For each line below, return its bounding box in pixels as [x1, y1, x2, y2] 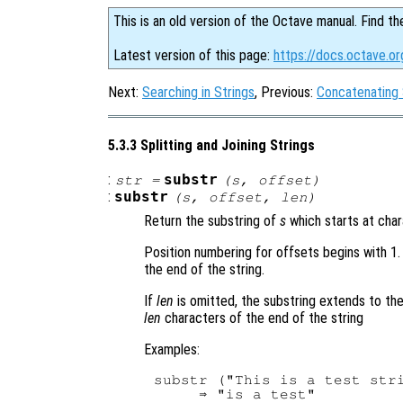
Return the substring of [144, 211, 280, 229]
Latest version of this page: [113, 47, 273, 64]
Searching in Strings [142, 84, 255, 101]
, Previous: [255, 84, 317, 101]
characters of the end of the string [161, 309, 363, 327]
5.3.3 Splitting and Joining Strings [108, 137, 315, 155]
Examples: [144, 340, 200, 358]
